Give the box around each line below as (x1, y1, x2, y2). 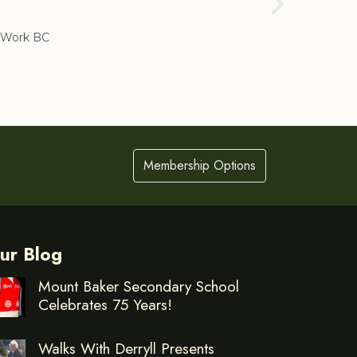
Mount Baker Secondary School (38, 275, 239, 297)
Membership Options (143, 156, 256, 175)
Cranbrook (267, 4, 324, 19)
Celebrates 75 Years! (38, 293, 172, 316)
